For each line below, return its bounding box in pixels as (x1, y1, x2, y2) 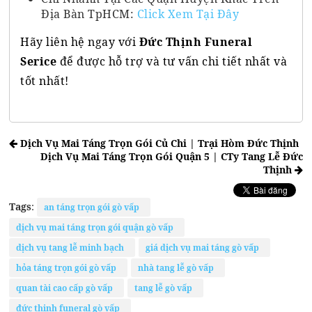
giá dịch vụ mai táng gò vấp (146, 241, 264, 253)
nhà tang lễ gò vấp (138, 261, 219, 274)
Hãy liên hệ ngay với (20, 33, 136, 49)
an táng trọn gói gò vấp (44, 201, 144, 213)
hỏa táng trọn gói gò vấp (16, 261, 121, 274)
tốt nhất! (20, 72, 69, 88)
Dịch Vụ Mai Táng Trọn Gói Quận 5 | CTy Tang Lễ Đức (40, 149, 303, 163)
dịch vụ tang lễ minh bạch (16, 241, 129, 253)
